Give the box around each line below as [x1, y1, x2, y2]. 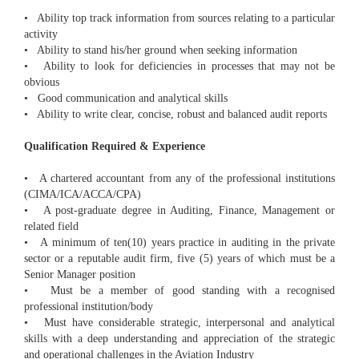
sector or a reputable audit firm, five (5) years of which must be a [24, 252, 335, 265]
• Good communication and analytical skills [24, 92, 228, 105]
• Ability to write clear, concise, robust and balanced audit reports [24, 108, 327, 121]
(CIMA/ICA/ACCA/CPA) [24, 188, 141, 201]
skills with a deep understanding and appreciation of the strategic [24, 333, 335, 345]
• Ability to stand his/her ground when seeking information [24, 44, 297, 57]
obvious [24, 76, 59, 89]
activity [24, 28, 58, 41]
